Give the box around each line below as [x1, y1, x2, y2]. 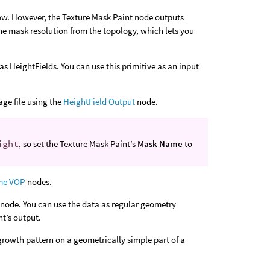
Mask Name [137, 138, 183, 150]
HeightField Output [63, 96, 136, 107]
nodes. [25, 176, 52, 187]
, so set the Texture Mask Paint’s [19, 138, 138, 150]
